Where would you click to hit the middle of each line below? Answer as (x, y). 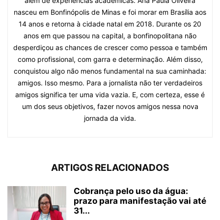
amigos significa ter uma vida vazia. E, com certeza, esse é (110, 94)
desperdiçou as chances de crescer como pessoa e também (110, 47)
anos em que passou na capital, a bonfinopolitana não (110, 35)
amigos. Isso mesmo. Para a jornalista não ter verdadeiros (110, 82)
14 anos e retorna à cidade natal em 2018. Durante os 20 (110, 24)
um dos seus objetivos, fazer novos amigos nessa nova (110, 106)
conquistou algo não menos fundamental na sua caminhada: (110, 71)
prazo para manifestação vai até (140, 201)
